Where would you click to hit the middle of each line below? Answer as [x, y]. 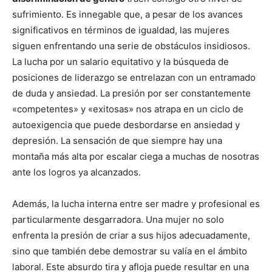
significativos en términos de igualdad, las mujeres [121, 30]
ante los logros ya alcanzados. [76, 172]
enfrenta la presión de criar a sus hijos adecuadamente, [131, 235]
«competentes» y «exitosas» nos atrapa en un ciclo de [128, 109]
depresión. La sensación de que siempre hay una [117, 141]
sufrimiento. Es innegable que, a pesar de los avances [127, 14]
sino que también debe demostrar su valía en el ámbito [130, 251]
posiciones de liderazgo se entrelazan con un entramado [134, 77]
